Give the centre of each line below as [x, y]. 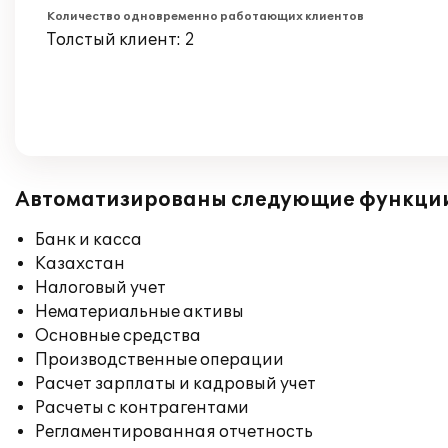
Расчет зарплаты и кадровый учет [175, 384]
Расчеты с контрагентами [142, 408]
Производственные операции [159, 360]
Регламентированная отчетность [174, 432]
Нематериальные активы [139, 312]
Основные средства [118, 336]
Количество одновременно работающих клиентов [205, 16]
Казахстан [80, 264]
